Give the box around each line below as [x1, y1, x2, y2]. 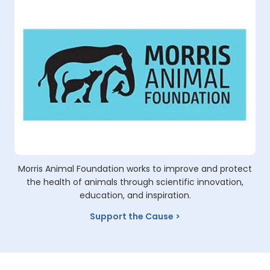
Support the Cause [90, 210, 174, 223]
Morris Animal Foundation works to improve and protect [18, 163, 252, 175]
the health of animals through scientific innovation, [27, 176, 243, 189]
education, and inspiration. [79, 189, 191, 202]
